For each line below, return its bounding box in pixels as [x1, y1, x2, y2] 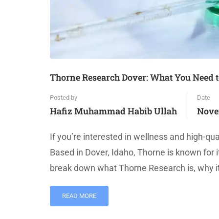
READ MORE [62, 192, 96, 200]
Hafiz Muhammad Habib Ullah [50, 105, 177, 117]
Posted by [50, 94, 77, 102]
